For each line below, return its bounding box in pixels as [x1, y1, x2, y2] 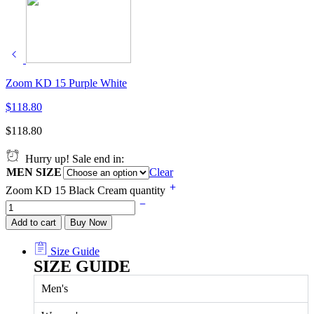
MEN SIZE [6, 165, 62, 178]
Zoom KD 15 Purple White [6, 76, 127, 89]
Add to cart [11, 217, 56, 228]
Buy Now [70, 217, 107, 228]
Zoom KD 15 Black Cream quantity [6, 184, 168, 196]
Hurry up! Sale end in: [20, 152, 124, 165]
